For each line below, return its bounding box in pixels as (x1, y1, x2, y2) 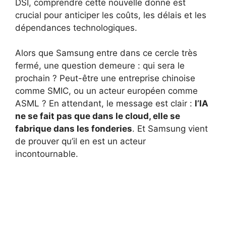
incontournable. (15, 149, 78, 159)
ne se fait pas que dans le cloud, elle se (15, 111, 180, 122)
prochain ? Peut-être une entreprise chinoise (15, 73, 195, 84)
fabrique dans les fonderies (15, 124, 132, 134)
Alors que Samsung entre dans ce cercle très (15, 48, 197, 59)
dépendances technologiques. (15, 22, 137, 33)
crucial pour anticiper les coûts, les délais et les (15, 10, 206, 20)
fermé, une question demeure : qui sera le (15, 61, 185, 71)
